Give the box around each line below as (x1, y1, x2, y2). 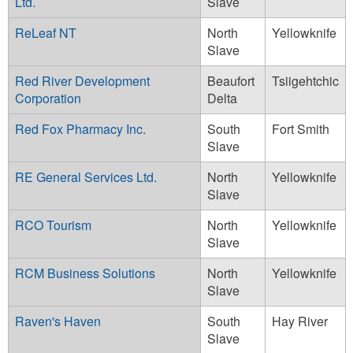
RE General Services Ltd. (15, 167, 157, 186)
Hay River (272, 311, 328, 330)
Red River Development (15, 71, 150, 90)
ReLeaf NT (15, 23, 76, 42)
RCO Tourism (15, 215, 91, 234)
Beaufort (207, 71, 255, 90)
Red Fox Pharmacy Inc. (15, 119, 146, 138)
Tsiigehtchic (272, 71, 339, 90)
